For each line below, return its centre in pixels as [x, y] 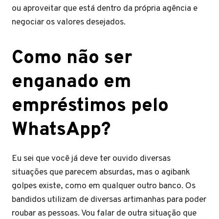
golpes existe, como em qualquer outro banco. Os [104, 186]
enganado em [71, 82]
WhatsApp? [61, 130]
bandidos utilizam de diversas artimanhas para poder [109, 200]
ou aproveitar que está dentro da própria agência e [105, 9]
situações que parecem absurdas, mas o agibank [101, 172]
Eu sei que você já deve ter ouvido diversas [91, 159]
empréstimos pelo [90, 106]
